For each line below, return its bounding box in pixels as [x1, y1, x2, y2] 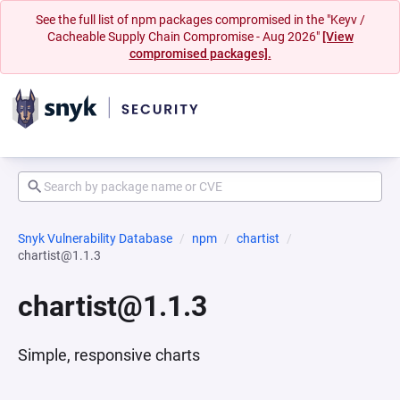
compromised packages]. [129, 46, 271, 61]
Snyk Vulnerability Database [18, 231, 172, 246]
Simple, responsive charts [18, 346, 200, 364]
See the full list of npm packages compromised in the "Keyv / [35, 12, 365, 27]
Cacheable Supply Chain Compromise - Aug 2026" [46, 29, 322, 44]
